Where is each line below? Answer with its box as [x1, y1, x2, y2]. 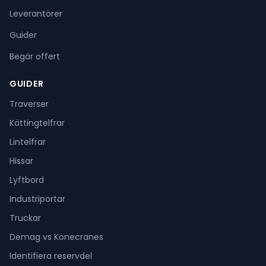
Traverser [9, 98, 49, 110]
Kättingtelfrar [9, 117, 65, 129]
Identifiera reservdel [9, 250, 92, 262]
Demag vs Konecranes [9, 231, 103, 243]
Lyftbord [9, 174, 44, 186]
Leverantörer [9, 8, 62, 20]
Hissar [9, 155, 33, 167]
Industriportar [9, 193, 65, 205]
